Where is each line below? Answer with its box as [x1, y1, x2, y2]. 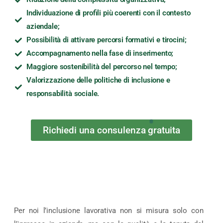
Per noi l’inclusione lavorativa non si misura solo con [14, 206, 204, 215]
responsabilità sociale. [26, 89, 100, 99]
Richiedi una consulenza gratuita [43, 124, 180, 136]
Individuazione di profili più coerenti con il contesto [26, 8, 191, 18]
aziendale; [26, 22, 60, 31]
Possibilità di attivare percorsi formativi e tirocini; [26, 35, 187, 45]
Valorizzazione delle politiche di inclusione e [26, 76, 170, 85]
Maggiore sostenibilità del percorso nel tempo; [26, 62, 177, 72]
